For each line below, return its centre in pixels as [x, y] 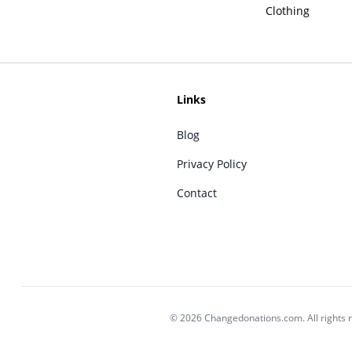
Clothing [287, 10]
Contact [196, 193]
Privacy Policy [211, 164]
